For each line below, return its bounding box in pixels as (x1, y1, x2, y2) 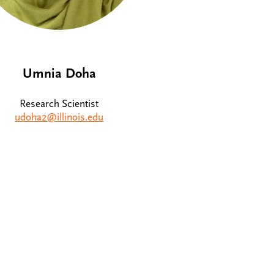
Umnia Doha (22, 65, 96, 81)
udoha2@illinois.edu (15, 111, 104, 124)
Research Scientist (20, 98, 99, 111)
